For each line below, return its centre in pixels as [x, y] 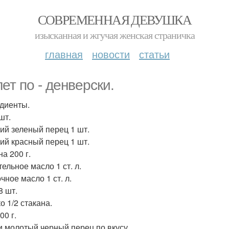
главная [64, 54]
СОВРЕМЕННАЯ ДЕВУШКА [114, 19]
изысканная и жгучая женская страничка [114, 35]
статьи [154, 54]
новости [111, 54]
